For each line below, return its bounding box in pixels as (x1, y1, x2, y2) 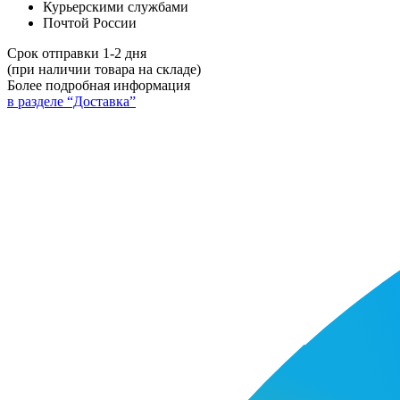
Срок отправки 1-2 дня (7, 46, 146, 62)
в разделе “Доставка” (7, 94, 136, 110)
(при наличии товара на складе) (7, 62, 201, 78)
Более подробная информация (7, 78, 190, 94)
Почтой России (43, 15, 137, 31)
